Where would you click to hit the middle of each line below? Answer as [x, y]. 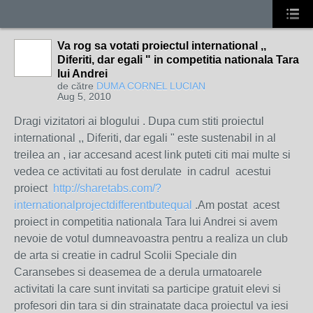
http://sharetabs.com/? [107, 188]
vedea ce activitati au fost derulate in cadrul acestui [144, 172]
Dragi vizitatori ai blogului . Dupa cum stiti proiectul [139, 121]
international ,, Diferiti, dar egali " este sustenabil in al [145, 138]
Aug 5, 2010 [84, 96]
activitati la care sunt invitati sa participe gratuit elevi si [147, 289]
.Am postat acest [236, 205]
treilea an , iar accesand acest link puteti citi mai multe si [152, 155]
